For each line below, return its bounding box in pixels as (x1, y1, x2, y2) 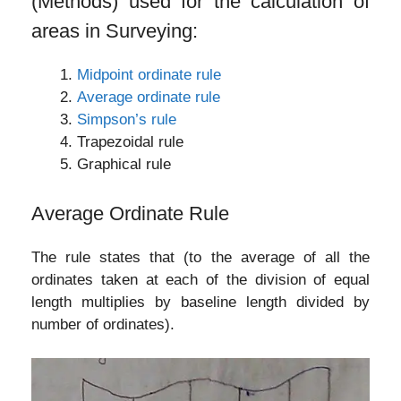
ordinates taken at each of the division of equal (31, 270, 370, 288)
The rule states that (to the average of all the (31, 248, 370, 266)
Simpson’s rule (77, 111, 176, 128)
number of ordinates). (31, 315, 175, 333)
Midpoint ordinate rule (77, 66, 221, 83)
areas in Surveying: (31, 20, 198, 42)
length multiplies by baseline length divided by (31, 293, 370, 311)
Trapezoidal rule (77, 133, 183, 150)
